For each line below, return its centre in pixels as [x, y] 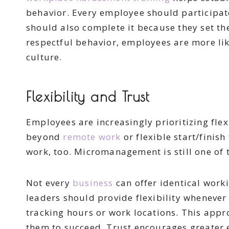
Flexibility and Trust [91, 97]
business [93, 183]
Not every [49, 183]
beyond [45, 137]
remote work [92, 137]
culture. [44, 57]
